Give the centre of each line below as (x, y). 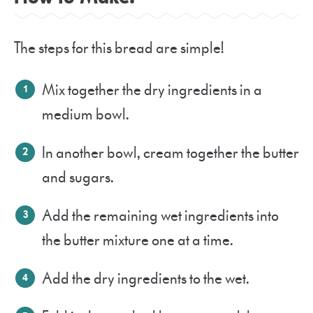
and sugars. (80, 177)
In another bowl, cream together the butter (170, 153)
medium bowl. (88, 115)
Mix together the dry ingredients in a (152, 90)
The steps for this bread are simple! (121, 48)
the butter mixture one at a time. (140, 240)
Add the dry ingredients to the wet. (148, 279)
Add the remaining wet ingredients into (160, 216)
